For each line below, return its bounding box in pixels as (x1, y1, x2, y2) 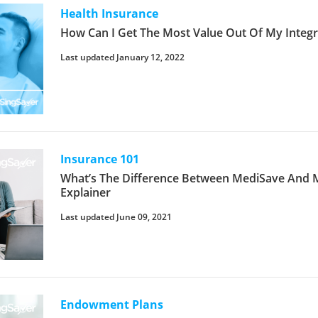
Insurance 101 (60, 150, 140, 167)
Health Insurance (60, 5, 159, 21)
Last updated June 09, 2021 (60, 210, 172, 223)
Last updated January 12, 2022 (60, 50, 185, 63)
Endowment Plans (60, 296, 164, 312)
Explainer (60, 184, 111, 200)
